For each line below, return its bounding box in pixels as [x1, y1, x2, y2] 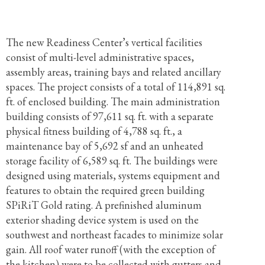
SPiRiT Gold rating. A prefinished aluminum [5, 198, 202, 212]
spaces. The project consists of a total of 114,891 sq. [5, 80, 225, 93]
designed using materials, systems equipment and [5, 169, 220, 182]
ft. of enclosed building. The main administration [5, 95, 220, 108]
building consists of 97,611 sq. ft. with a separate [5, 109, 214, 123]
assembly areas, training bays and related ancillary [5, 65, 221, 79]
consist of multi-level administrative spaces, [5, 50, 194, 64]
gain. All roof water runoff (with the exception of [5, 243, 215, 256]
